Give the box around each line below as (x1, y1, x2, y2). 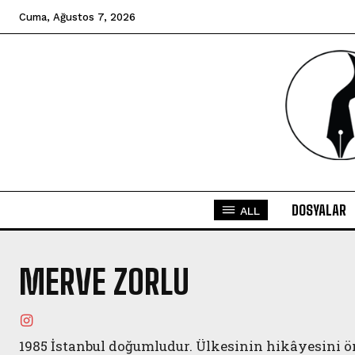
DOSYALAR (291, 201, 346, 219)
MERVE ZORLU (19, 262, 189, 303)
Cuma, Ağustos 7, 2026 (19, 11, 136, 23)
